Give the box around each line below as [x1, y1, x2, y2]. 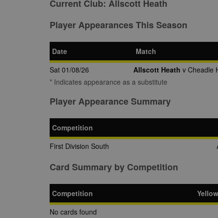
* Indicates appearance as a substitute [50, 77, 167, 87]
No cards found [50, 207, 97, 217]
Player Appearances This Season [50, 18, 187, 31]
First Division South [50, 141, 109, 151]
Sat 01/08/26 [50, 65, 89, 74]
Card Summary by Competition [50, 161, 178, 173]
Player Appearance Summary [50, 95, 171, 108]
